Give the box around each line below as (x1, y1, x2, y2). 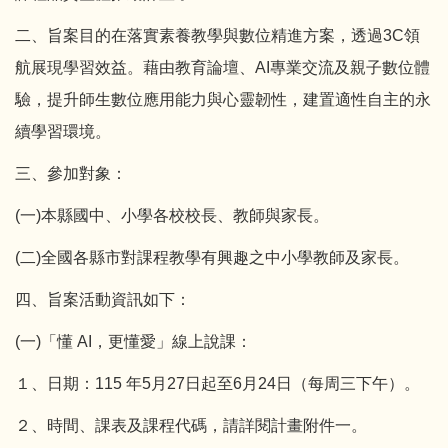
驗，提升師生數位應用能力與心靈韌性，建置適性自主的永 (15, 90, 431, 108)
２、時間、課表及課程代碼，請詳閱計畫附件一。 (15, 416, 367, 434)
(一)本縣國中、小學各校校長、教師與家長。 (15, 206, 329, 224)
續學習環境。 (15, 122, 111, 140)
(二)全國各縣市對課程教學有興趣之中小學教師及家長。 (15, 248, 409, 266)
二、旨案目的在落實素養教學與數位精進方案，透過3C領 (15, 26, 420, 44)
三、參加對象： (15, 164, 127, 182)
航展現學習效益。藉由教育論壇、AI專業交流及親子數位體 (15, 58, 430, 76)
